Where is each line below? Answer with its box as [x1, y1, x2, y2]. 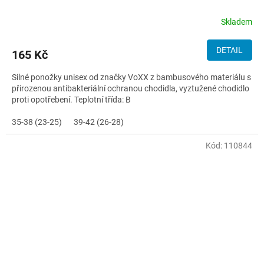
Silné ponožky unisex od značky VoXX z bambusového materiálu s [12, 72, 251, 82]
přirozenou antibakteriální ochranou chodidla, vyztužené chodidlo [12, 83, 249, 93]
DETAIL [216, 45, 243, 55]
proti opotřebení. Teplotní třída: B [12, 94, 131, 104]
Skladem [221, 17, 252, 27]
